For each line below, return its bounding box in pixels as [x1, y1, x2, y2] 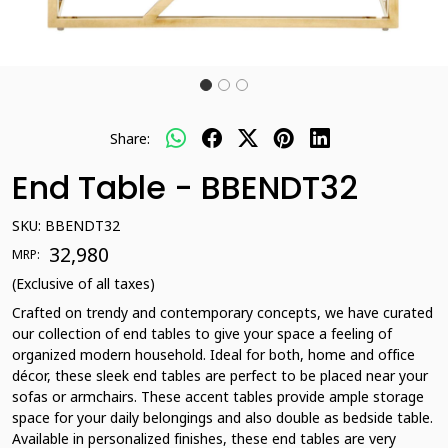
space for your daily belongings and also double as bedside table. [12, 408, 433, 427]
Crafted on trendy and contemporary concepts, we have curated [12, 303, 433, 322]
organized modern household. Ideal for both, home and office [12, 345, 415, 364]
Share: [110, 128, 150, 148]
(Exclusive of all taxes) [12, 274, 155, 293]
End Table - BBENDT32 [12, 165, 358, 210]
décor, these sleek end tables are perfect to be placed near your [12, 366, 428, 385]
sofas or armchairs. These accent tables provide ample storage [12, 387, 424, 406]
